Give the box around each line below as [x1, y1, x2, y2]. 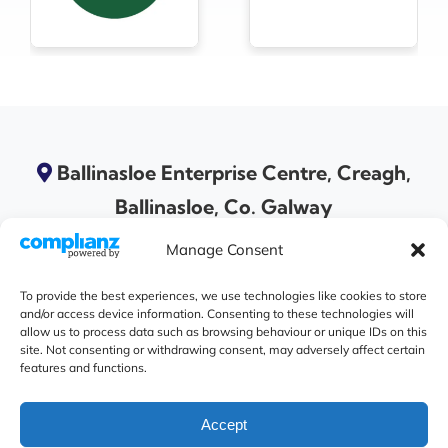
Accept [201, 415, 247, 433]
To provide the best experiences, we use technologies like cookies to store [20, 288, 427, 303]
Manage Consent [165, 240, 283, 260]
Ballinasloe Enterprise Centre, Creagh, [57, 160, 411, 186]
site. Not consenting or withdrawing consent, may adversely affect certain [20, 342, 425, 357]
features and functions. [20, 360, 147, 375]
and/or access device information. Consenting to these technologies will [20, 306, 414, 321]
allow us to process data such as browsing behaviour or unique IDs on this [20, 324, 427, 339]
